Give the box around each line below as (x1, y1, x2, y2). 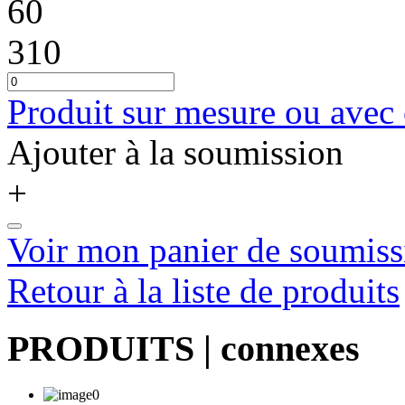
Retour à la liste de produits (7, 270, 400, 310)
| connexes (194, 328, 360, 370)
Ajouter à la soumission (7, 132, 344, 172)
